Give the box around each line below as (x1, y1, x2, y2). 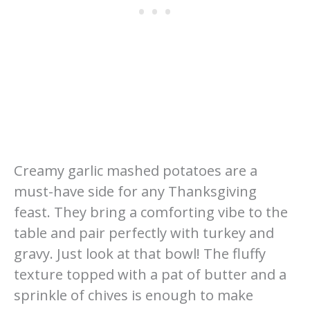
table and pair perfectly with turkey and (14, 224, 274, 243)
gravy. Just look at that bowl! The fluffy (14, 244, 266, 264)
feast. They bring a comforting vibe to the (14, 203, 288, 222)
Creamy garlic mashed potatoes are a (14, 161, 257, 181)
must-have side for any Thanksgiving (14, 182, 257, 201)
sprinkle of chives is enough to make (14, 286, 253, 305)
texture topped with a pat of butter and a (14, 265, 286, 284)
